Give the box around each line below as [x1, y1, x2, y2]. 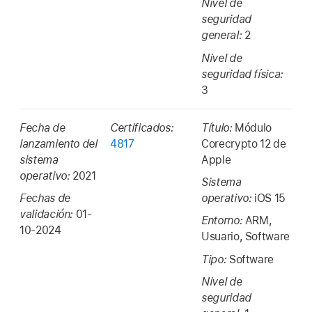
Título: [201, 120, 235, 134]
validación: [19, 207, 76, 221]
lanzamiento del [19, 136, 97, 150]
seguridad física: [201, 67, 283, 81]
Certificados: [110, 120, 174, 134]
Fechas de [19, 191, 70, 205]
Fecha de [19, 120, 65, 134]
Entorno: [201, 214, 245, 228]
